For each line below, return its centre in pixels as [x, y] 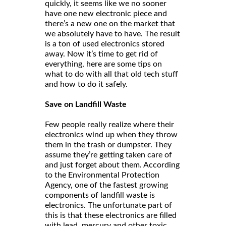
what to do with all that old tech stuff [111, 74]
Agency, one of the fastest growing [106, 185]
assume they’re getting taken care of [108, 155]
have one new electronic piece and [106, 13]
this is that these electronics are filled [111, 215]
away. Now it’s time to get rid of [101, 54]
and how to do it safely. [86, 84]
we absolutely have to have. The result [112, 34]
